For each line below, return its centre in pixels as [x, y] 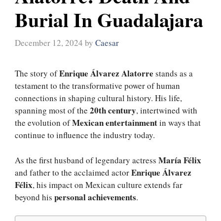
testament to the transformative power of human [97, 86]
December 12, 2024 [49, 43]
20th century [113, 110]
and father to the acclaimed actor [73, 172]
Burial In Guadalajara [109, 19]
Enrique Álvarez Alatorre [106, 74]
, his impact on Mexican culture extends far [108, 184]
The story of [37, 74]
